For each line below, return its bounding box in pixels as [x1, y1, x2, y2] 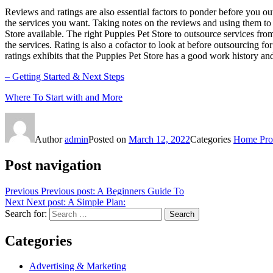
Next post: [26, 196, 66, 207]
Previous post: [41, 185, 95, 196]
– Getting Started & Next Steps [5, 71, 124, 82]
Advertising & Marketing [29, 261, 126, 272]
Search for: [5, 208, 49, 219]
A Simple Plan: [68, 196, 126, 207]
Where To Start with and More [5, 91, 122, 102]
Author [35, 133, 65, 144]
